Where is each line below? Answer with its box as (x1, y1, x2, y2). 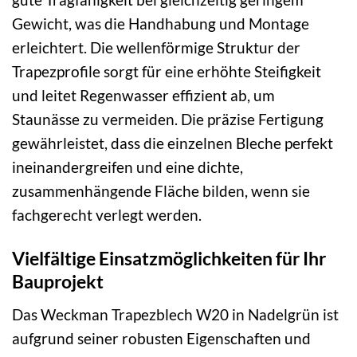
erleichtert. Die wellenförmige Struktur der (12, 38, 300, 57)
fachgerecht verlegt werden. (12, 206, 202, 225)
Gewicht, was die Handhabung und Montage (12, 14, 309, 33)
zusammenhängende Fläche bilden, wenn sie (12, 182, 310, 201)
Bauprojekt (12, 270, 104, 293)
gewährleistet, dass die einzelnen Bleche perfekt (12, 134, 333, 153)
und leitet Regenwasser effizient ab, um (12, 86, 275, 105)
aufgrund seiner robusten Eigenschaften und (12, 328, 311, 347)
